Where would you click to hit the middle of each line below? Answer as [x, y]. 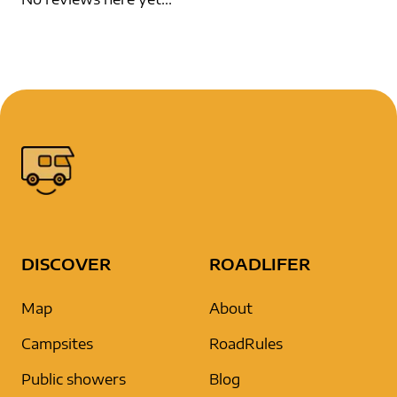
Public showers [74, 379]
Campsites [57, 343]
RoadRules [246, 343]
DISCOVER [66, 263]
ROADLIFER [260, 263]
